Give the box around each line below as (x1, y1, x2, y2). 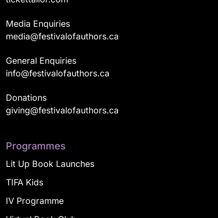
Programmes (6, 140, 66, 152)
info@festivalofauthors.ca (6, 68, 109, 78)
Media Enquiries (6, 18, 70, 29)
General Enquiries (6, 55, 76, 66)
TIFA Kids (6, 177, 43, 187)
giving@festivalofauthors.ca (6, 105, 119, 115)
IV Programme (6, 196, 64, 206)
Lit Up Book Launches (6, 159, 94, 169)
